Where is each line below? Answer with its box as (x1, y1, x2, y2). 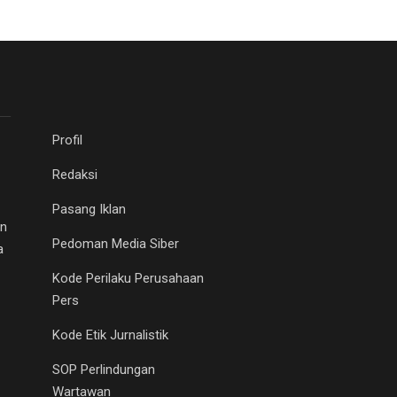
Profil (52, 131, 82, 148)
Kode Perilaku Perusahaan (52, 269, 204, 286)
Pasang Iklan (52, 200, 126, 217)
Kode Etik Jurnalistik (52, 326, 168, 343)
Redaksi (52, 166, 97, 183)
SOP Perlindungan (52, 361, 155, 378)
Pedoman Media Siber (52, 235, 179, 252)
